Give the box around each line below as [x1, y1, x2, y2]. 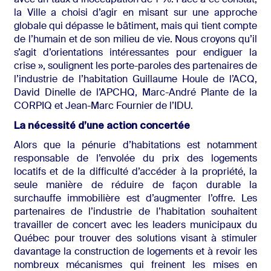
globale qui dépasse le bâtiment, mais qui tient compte [13, 22, 257, 32]
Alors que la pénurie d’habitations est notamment [13, 141, 257, 151]
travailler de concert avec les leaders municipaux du [13, 221, 257, 231]
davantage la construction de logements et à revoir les [13, 247, 257, 258]
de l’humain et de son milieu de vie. [13, 35, 172, 45]
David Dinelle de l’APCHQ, [13, 88, 142, 99]
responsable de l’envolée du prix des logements [13, 154, 257, 165]
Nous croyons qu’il [172, 35, 257, 45]
